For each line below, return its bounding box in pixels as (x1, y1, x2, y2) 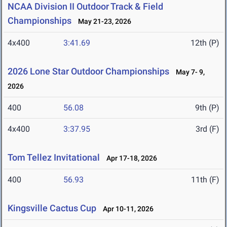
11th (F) (191, 175, 219, 185)
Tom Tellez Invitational (8, 152, 100, 163)
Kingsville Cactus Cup (8, 203, 98, 214)
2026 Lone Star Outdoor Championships (8, 66, 169, 77)
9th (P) (195, 103, 219, 113)
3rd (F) (196, 124, 219, 134)
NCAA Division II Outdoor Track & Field (8, 1, 163, 12)
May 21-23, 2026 (73, 17, 131, 26)
